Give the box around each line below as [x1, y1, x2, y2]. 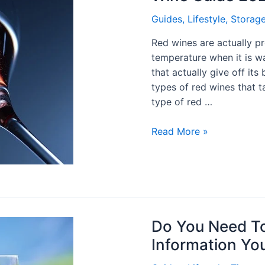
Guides [151, 12, 182, 25]
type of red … [151, 95, 212, 108]
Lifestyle [188, 12, 225, 25]
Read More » [151, 125, 208, 138]
